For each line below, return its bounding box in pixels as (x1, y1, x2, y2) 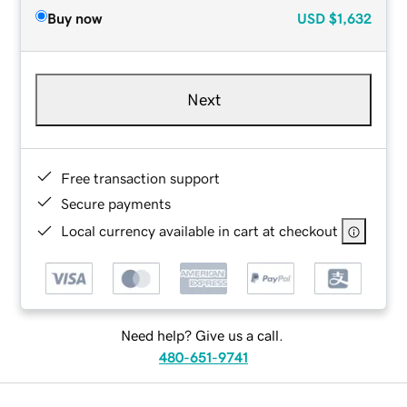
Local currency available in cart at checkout (61, 223, 339, 238)
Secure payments (61, 195, 172, 211)
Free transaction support (61, 170, 221, 185)
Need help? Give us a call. (120, 328, 283, 343)
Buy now (47, 10, 103, 25)
